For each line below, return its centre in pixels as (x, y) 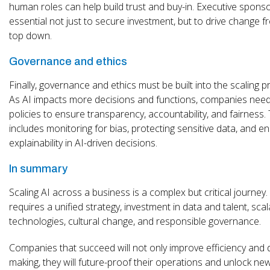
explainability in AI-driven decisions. (83, 143)
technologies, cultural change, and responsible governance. (135, 221)
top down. (30, 35)
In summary (38, 168)
